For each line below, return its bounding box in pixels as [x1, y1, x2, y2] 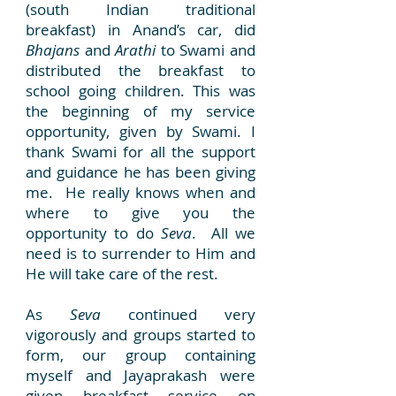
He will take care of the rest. [26, 263, 218, 284]
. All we [192, 223, 255, 243]
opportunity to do [26, 223, 161, 243]
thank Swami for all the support [26, 141, 255, 162]
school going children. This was [26, 80, 255, 101]
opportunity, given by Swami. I [26, 121, 255, 141]
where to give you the [26, 202, 255, 223]
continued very [101, 304, 255, 324]
